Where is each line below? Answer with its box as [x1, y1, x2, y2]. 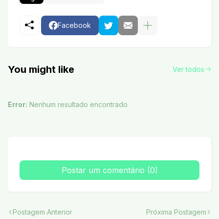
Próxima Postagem [146, 208, 206, 217]
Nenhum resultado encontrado [27, 100, 128, 109]
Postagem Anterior [13, 208, 72, 217]
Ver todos [173, 65, 204, 74]
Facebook [58, 21, 91, 30]
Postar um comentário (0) [61, 165, 158, 175]
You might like [8, 64, 74, 76]
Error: [8, 100, 27, 109]
